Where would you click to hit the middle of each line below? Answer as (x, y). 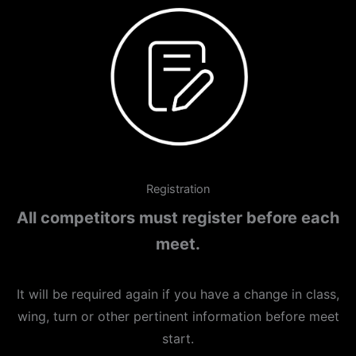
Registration (178, 190)
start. (178, 339)
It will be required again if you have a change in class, (178, 294)
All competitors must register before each (178, 218)
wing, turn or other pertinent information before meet (178, 317)
